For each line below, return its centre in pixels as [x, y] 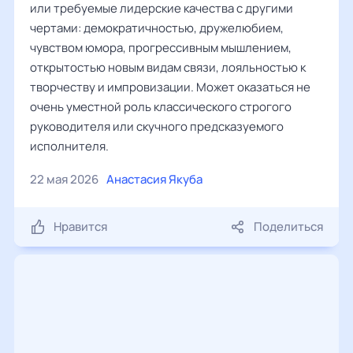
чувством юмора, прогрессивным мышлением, [161, 48]
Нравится [80, 227]
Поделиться [288, 227]
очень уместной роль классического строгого [161, 107]
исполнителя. [69, 146]
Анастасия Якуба [154, 179]
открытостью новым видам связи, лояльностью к [168, 67]
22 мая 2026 [64, 179]
